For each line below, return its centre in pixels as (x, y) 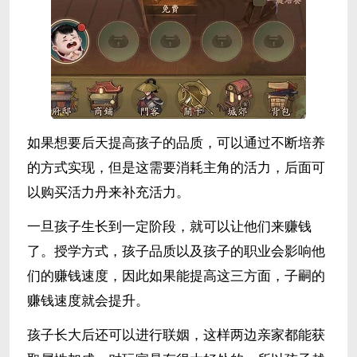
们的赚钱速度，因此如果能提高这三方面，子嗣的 (176, 277)
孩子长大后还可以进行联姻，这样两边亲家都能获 (176, 335)
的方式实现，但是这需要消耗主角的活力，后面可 (176, 168)
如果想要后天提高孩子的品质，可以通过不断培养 (176, 143)
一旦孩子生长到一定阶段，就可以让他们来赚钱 (169, 227)
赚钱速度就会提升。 (88, 301)
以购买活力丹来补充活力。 (108, 193)
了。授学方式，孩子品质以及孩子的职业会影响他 (176, 252)
